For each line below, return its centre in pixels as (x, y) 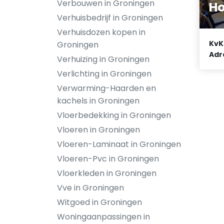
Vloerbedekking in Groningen (114, 115)
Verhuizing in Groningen (103, 59)
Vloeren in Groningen (98, 130)
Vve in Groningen (90, 188)
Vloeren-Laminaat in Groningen (119, 144)
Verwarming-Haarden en (106, 88)
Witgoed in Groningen (99, 202)
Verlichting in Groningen (104, 74)
